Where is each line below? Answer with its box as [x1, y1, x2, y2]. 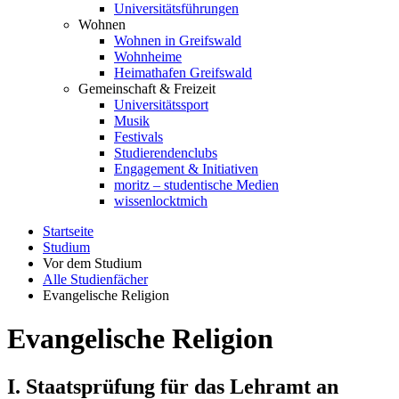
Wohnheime [114, 49, 182, 64]
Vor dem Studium [43, 256, 142, 271]
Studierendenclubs [114, 145, 217, 160]
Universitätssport [114, 97, 208, 112]
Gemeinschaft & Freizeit [78, 81, 216, 96]
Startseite [43, 224, 94, 239]
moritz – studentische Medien [114, 177, 279, 192]
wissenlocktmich [114, 193, 208, 208]
